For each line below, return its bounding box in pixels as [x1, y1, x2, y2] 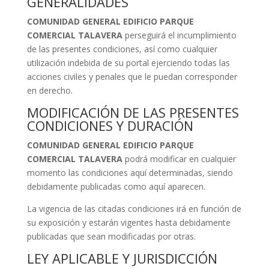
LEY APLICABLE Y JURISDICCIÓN [26, 249, 217, 267]
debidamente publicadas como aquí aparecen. [26, 181, 205, 192]
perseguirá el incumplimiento [124, 29, 237, 41]
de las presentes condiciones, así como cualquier [26, 43, 217, 55]
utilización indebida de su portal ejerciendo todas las [26, 57, 230, 68]
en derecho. [26, 85, 73, 96]
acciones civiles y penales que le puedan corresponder [26, 71, 237, 82]
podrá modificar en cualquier [122, 153, 236, 165]
